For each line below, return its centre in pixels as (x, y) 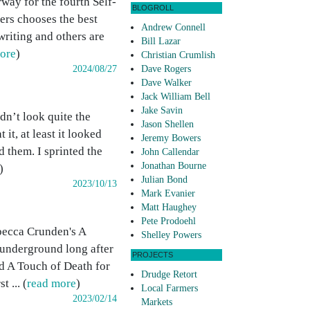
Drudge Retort (169, 275)
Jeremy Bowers (171, 138)
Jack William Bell (176, 97)
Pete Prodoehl (168, 221)
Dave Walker (166, 83)
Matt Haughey (169, 208)
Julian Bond (164, 180)
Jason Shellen (167, 125)
